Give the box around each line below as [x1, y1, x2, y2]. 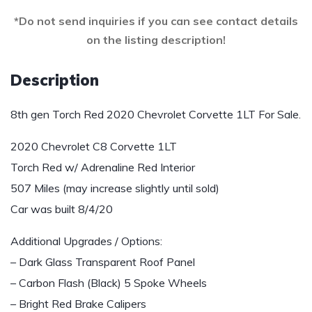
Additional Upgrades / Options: [10, 234, 162, 248]
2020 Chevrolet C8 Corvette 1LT [10, 139, 177, 153]
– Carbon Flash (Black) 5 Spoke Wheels [10, 276, 207, 290]
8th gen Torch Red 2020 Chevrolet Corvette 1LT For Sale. [10, 107, 301, 121]
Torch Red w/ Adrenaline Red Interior [10, 160, 195, 174]
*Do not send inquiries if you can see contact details [14, 14, 298, 28]
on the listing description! [86, 33, 226, 47]
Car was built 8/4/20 [10, 202, 113, 216]
